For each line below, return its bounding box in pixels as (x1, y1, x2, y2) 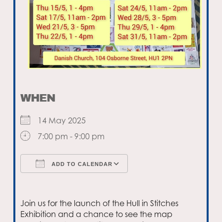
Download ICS (38, 177, 92, 188)
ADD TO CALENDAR (50, 161, 113, 167)
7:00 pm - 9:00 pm (38, 131, 105, 142)
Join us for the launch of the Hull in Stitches (20, 198, 179, 209)
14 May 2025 (38, 115, 94, 126)
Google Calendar (137, 177, 205, 188)
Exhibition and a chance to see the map (20, 209, 173, 220)
